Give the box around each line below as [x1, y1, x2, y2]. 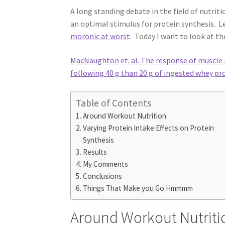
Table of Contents [76, 96, 152, 109]
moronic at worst [70, 31, 131, 42]
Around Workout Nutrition [83, 110, 167, 121]
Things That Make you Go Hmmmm [83, 183, 193, 193]
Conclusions [83, 171, 123, 181]
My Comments [83, 159, 129, 169]
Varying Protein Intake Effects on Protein [83, 123, 214, 133]
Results [83, 147, 107, 157]
